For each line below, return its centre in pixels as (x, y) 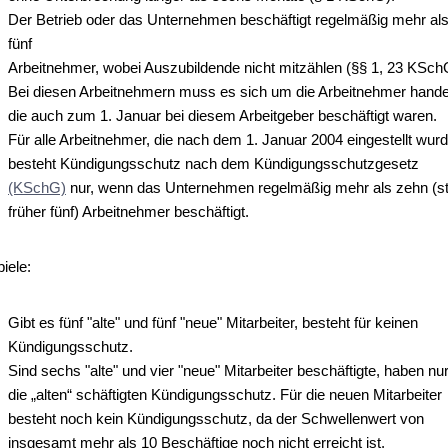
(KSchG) (37, 187)
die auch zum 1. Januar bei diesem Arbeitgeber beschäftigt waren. (222, 115)
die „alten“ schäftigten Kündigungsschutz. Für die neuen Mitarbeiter (225, 394)
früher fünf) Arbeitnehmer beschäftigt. (128, 211)
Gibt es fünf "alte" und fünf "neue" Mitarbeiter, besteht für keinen (213, 322)
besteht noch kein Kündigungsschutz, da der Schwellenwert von (216, 418)
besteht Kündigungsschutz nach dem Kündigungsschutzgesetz (213, 163)
